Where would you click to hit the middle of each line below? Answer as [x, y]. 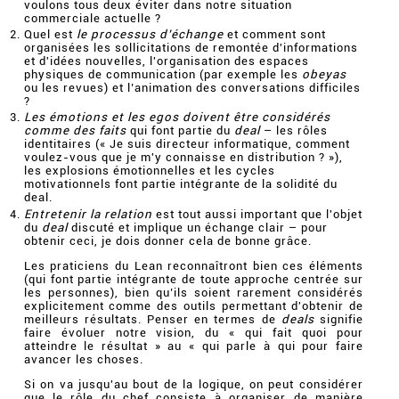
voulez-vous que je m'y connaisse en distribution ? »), [183, 158]
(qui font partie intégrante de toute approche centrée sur [193, 280]
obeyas [324, 74]
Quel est [50, 34]
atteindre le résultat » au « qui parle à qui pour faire [193, 346]
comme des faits [75, 131]
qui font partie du [180, 131]
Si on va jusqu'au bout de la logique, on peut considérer [193, 385]
